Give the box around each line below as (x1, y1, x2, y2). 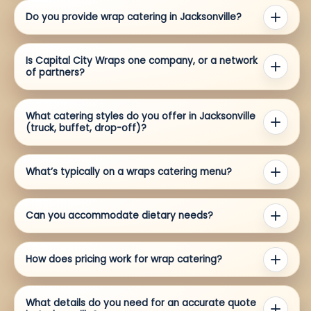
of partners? (26, 66, 85, 80)
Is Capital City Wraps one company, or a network (26, 54, 258, 68)
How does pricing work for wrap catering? (26, 253, 222, 267)
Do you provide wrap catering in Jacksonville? (26, 10, 242, 24)
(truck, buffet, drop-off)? (26, 121, 146, 135)
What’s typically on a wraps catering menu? (26, 165, 232, 179)
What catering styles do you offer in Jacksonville (26, 110, 255, 124)
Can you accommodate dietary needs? (26, 209, 213, 223)
